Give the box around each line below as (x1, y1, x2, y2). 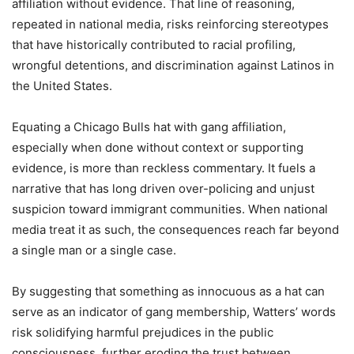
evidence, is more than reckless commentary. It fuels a (12, 160, 315, 176)
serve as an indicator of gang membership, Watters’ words (12, 304, 336, 320)
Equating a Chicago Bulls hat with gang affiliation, (12, 119, 286, 135)
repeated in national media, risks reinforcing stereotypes (12, 17, 329, 32)
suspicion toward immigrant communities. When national (12, 201, 328, 217)
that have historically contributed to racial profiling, (12, 37, 296, 53)
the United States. (12, 78, 112, 94)
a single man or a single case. (12, 243, 176, 258)
